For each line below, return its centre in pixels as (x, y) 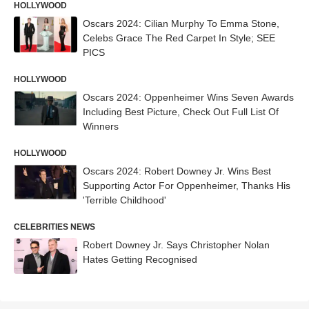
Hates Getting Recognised (140, 260)
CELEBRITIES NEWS (54, 227)
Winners (101, 127)
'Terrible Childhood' (124, 200)
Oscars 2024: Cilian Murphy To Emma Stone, (181, 24)
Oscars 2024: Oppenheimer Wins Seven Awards (188, 98)
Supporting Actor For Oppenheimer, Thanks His (187, 186)
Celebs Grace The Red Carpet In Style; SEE (179, 38)
